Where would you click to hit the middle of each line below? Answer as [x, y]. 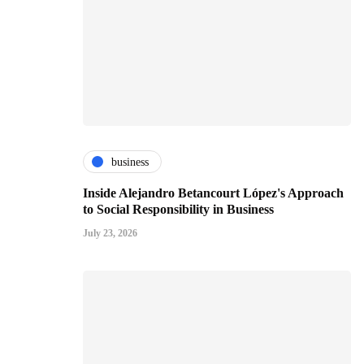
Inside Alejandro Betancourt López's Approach [213, 193]
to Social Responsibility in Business [178, 210]
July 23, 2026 [110, 234]
